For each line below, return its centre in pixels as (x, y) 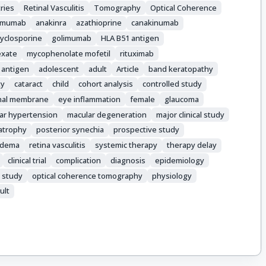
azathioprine (99, 23)
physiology (172, 175)
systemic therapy (126, 145)
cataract (29, 84)
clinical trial (27, 160)
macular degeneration (107, 114)
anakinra (51, 23)
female (143, 99)
